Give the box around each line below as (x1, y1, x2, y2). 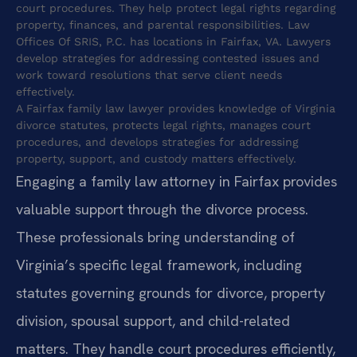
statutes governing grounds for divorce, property (16, 283, 325, 302)
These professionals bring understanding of (16, 227, 295, 246)
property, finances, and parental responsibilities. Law (16, 18, 310, 31)
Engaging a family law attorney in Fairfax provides (16, 171, 337, 190)
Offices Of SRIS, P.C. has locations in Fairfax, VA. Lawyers (16, 34, 331, 48)
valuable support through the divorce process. (16, 199, 308, 218)
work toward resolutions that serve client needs (16, 68, 282, 81)
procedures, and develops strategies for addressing (16, 135, 298, 148)
